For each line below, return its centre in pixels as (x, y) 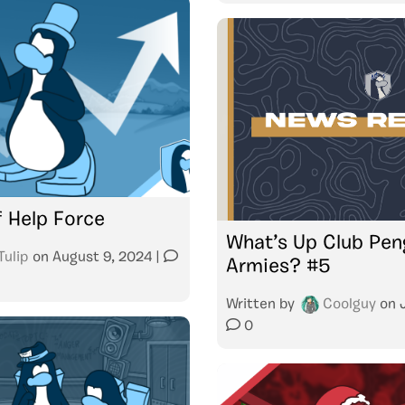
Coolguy (349, 304)
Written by (262, 304)
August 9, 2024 (102, 257)
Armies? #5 (278, 267)
